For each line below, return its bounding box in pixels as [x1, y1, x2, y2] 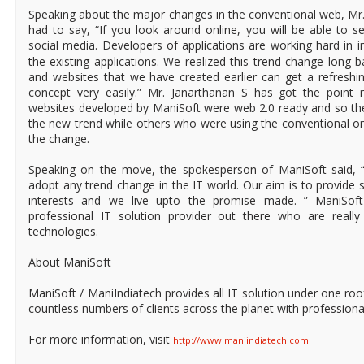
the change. [28, 131, 89, 147]
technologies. [28, 223, 98, 240]
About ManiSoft [28, 254, 111, 271]
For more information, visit [28, 331, 173, 348]
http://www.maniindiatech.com [173, 334, 309, 347]
